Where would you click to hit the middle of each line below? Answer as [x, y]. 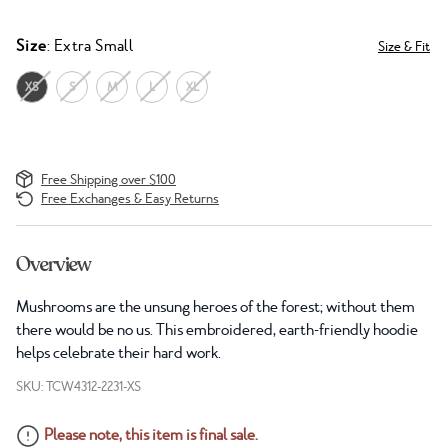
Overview [53, 265]
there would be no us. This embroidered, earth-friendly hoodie [217, 330]
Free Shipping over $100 [108, 179]
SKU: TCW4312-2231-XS [78, 387]
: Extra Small [90, 46]
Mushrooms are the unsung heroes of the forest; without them [215, 307]
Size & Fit [404, 47]
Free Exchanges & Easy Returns [130, 199]
